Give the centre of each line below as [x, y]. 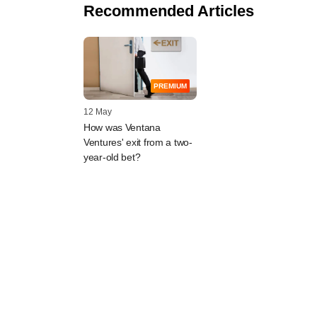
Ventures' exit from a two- [138, 143]
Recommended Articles [169, 11]
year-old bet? [112, 157]
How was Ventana [122, 128]
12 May [98, 112]
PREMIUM [170, 86]
